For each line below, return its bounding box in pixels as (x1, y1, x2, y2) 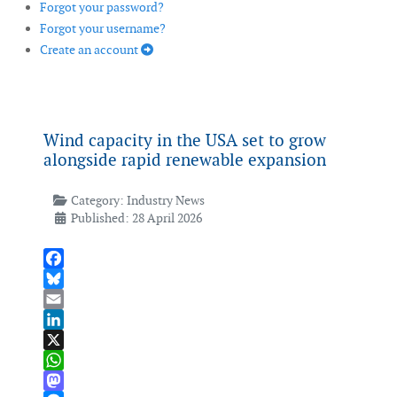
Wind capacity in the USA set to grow (43, 129, 326, 152)
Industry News (126, 192, 205, 209)
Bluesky (43, 291, 86, 307)
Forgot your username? (40, 20, 166, 37)
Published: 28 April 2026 (70, 210, 202, 227)
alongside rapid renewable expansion (43, 149, 326, 172)
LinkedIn (43, 331, 92, 348)
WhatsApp (43, 372, 101, 389)
